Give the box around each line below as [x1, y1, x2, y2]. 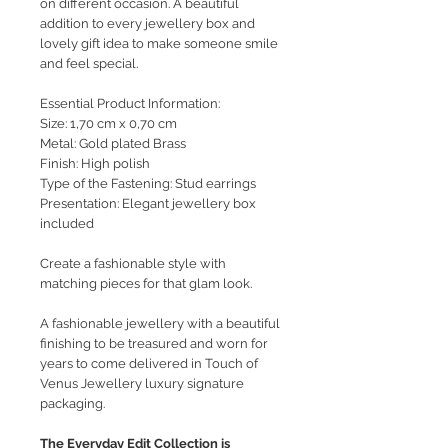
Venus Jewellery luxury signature [40, 376, 244, 392]
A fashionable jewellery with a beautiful [40, 316, 280, 332]
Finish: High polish [40, 156, 150, 172]
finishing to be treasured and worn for [40, 336, 268, 352]
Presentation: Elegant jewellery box [40, 196, 256, 212]
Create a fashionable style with [40, 256, 226, 272]
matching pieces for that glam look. [40, 276, 252, 292]
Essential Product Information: [40, 96, 220, 112]
